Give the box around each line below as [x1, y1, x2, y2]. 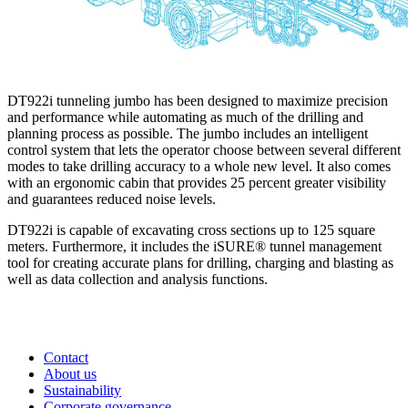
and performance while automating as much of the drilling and [7, 109, 363, 126]
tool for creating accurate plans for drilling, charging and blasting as [7, 255, 393, 271]
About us [44, 366, 97, 382]
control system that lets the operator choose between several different [7, 142, 401, 158]
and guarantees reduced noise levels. [7, 191, 216, 208]
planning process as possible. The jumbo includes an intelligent [7, 126, 368, 142]
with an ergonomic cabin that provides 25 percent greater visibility [7, 175, 386, 191]
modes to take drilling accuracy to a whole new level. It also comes [7, 158, 391, 175]
